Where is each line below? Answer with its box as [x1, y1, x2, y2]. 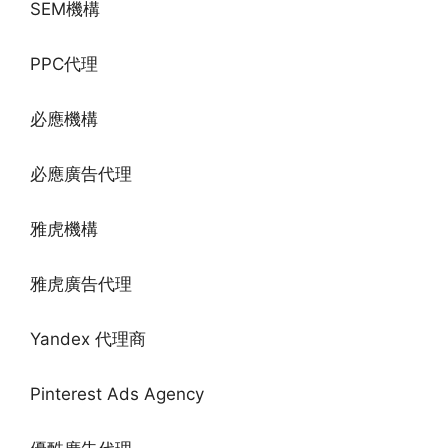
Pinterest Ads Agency [30, 384, 204, 405]
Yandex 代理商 [30, 329, 146, 350]
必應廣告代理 [30, 164, 132, 185]
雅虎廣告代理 [30, 274, 132, 295]
